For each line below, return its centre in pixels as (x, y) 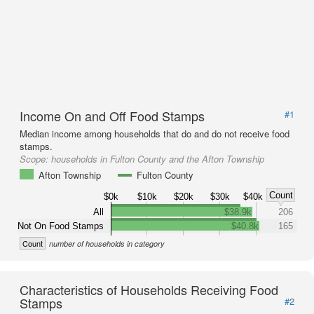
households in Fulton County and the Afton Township (158, 159)
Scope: (35, 159)
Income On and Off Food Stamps (112, 116)
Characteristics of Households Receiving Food (149, 289)
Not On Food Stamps (61, 226)
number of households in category (107, 244)
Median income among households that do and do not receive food (155, 134)
